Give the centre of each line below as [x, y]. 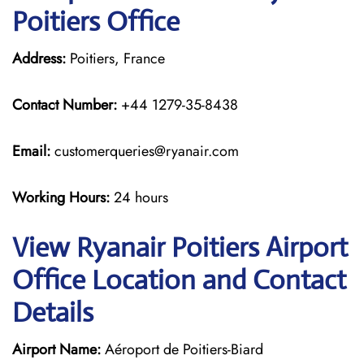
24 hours [141, 197]
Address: [39, 58]
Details [53, 312]
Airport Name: [56, 349]
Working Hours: [63, 197]
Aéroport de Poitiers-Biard [182, 349]
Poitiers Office [96, 22]
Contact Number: [65, 105]
